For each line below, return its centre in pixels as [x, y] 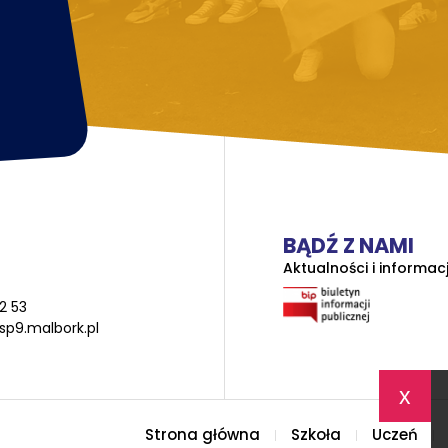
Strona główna [202, 434]
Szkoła [316, 434]
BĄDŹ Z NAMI [348, 245]
